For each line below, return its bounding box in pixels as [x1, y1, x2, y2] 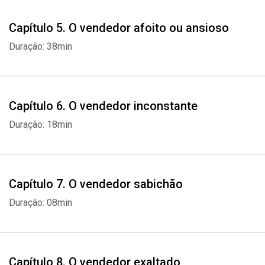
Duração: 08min [9, 197, 72, 208]
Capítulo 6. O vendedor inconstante [9, 99, 198, 113]
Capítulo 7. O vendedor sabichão [9, 177, 183, 191]
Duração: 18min [9, 119, 72, 130]
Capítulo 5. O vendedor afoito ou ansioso [9, 21, 229, 35]
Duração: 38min [9, 41, 72, 52]
